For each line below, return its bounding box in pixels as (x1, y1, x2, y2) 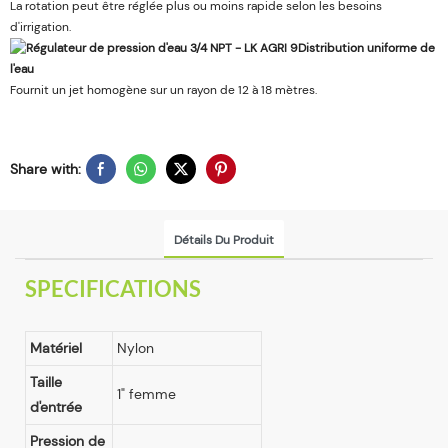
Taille (30, 373, 62, 392)
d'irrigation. (10, 18, 71, 35)
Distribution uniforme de (298, 39, 435, 56)
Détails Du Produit (174, 231, 274, 248)
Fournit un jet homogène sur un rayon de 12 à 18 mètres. (10, 82, 317, 99)
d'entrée (30, 398, 82, 417)
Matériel (30, 339, 82, 358)
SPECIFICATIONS (25, 275, 201, 303)
